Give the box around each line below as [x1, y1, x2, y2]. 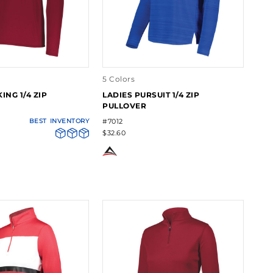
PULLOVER [102, 101, 147, 111]
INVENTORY [49, 117, 90, 126]
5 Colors [102, 74, 135, 84]
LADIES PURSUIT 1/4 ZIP [102, 90, 200, 100]
